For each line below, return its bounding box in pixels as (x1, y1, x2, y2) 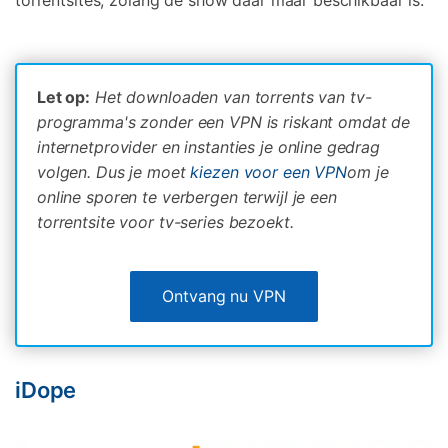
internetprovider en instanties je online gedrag (37, 136, 380, 157)
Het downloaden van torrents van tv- (94, 86, 372, 107)
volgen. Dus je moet (37, 161, 186, 182)
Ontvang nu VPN (162, 285, 286, 306)
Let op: (37, 86, 91, 107)
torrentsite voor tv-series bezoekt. (37, 211, 294, 232)
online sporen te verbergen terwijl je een (37, 186, 337, 207)
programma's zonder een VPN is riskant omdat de (37, 111, 411, 132)
